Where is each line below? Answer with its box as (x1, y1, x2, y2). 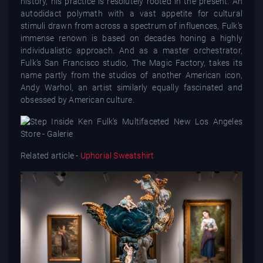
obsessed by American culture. (21, 95, 134, 104)
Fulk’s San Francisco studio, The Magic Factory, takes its (21, 58, 242, 68)
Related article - (21, 150, 79, 160)
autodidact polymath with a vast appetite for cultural (21, 8, 242, 18)
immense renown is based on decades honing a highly (21, 33, 242, 43)
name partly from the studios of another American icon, (21, 70, 242, 80)
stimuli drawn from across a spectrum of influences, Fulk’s (21, 21, 242, 31)
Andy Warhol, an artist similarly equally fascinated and (21, 82, 242, 92)
